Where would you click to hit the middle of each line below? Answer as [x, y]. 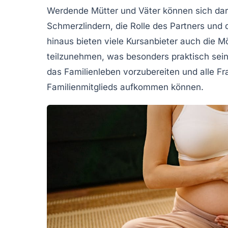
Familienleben [92, 72]
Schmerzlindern [79, 26]
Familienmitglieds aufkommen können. [125, 87]
